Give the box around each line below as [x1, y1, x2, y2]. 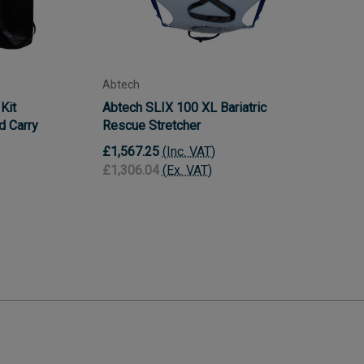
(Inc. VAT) [162, 144, 215, 160]
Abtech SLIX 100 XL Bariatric [102, 99, 266, 115]
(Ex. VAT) [162, 162, 212, 179]
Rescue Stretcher [102, 117, 201, 133]
